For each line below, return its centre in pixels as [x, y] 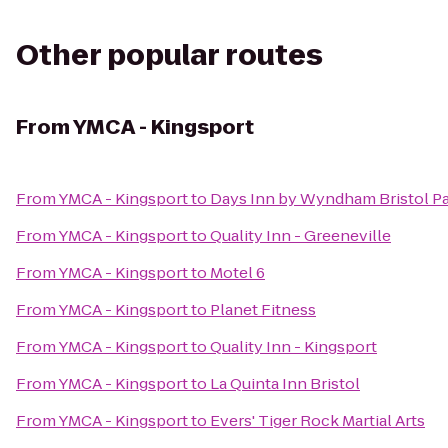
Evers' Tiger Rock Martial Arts [317, 420]
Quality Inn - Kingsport [293, 346]
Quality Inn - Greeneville [300, 235]
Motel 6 [237, 272]
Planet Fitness [263, 309]
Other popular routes [169, 55]
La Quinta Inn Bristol [285, 383]
